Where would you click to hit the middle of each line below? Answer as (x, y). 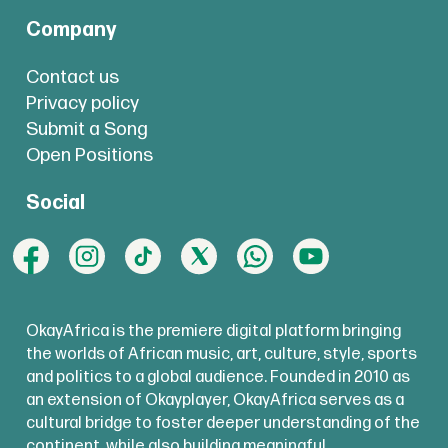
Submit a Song (86, 129)
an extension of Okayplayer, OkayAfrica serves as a (214, 400)
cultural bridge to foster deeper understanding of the (222, 423)
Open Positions (89, 155)
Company (70, 30)
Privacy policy (82, 103)
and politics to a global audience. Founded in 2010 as (217, 377)
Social (55, 202)
